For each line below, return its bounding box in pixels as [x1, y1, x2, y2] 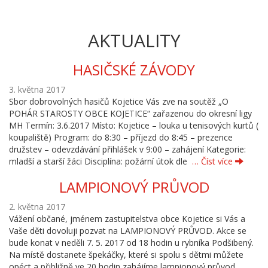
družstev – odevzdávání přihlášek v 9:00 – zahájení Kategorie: [9, 144, 246, 155]
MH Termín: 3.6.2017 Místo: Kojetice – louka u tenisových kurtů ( [9, 120, 258, 131]
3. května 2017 [9, 84, 65, 95]
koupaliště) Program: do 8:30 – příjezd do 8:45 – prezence [9, 132, 233, 143]
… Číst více [192, 156, 235, 167]
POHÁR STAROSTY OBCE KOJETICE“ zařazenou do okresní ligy [9, 108, 252, 119]
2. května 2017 [9, 201, 65, 212]
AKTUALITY [87, 28, 181, 53]
